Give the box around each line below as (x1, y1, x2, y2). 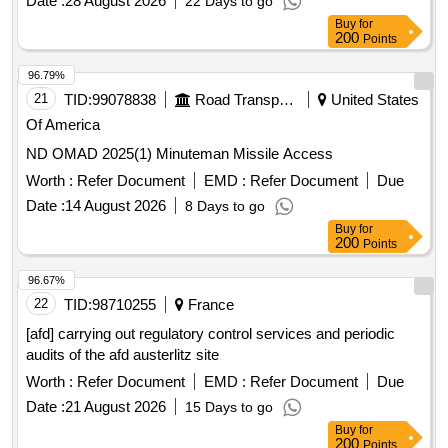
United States (327, 91, 419, 109)
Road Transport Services (279, 91, 294, 109)
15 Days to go (185, 399, 273, 416)
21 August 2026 (65, 398, 166, 416)
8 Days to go (185, 198, 265, 215)
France (184, 296, 234, 314)
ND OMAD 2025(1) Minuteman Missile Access (26, 145, 333, 163)
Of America (26, 116, 100, 134)
